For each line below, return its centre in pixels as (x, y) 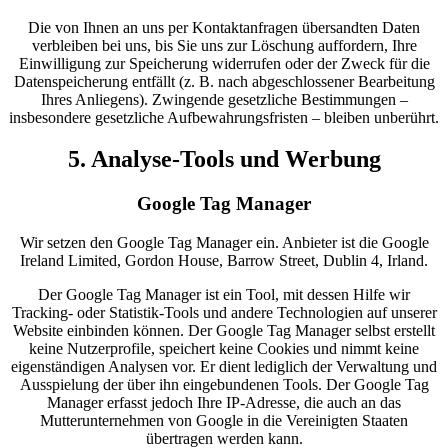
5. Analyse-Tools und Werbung (224, 159)
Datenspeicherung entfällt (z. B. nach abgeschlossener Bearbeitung (224, 81)
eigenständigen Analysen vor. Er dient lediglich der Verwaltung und (224, 367)
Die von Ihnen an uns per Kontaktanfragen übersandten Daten (224, 27)
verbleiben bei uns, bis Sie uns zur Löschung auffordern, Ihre (224, 45)
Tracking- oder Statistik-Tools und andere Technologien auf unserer (224, 313)
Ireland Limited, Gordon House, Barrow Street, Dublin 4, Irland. (224, 261)
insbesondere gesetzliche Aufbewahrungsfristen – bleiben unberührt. (224, 117)
